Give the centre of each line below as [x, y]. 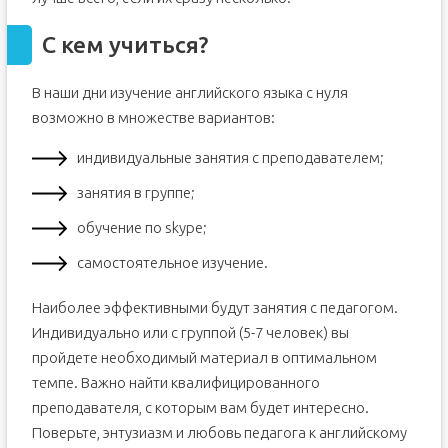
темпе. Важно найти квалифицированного [175, 382]
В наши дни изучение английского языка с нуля [189, 92]
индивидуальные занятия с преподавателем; [230, 157]
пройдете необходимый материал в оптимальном [204, 357]
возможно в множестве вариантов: [153, 117]
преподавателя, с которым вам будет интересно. [200, 407]
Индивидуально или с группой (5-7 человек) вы [190, 332]
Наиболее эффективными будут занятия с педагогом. [214, 307]
